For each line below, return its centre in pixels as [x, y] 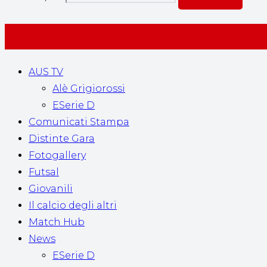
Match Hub [57, 222]
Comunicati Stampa [79, 122]
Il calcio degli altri [73, 205]
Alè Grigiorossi [89, 88]
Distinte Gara [62, 138]
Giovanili [51, 188]
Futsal [44, 172]
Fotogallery [57, 155]
